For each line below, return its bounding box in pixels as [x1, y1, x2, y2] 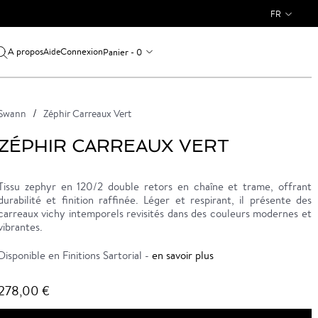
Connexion [60, 45, 103, 57]
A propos [7, 45, 43, 57]
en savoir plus [151, 248, 214, 262]
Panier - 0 [102, 45, 142, 58]
